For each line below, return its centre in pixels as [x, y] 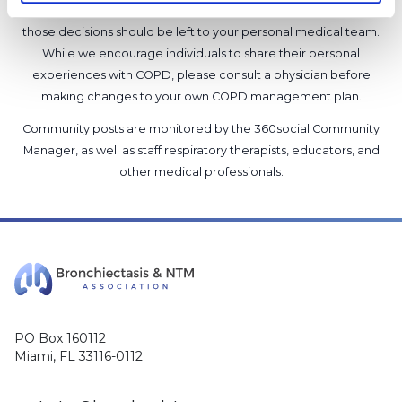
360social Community [317, 129]
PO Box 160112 [60, 338]
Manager [49, 150]
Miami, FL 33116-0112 [79, 356]
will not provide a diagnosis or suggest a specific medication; [201, 10]
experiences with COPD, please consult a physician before [201, 75]
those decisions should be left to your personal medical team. [201, 32]
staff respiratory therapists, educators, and [258, 150]
